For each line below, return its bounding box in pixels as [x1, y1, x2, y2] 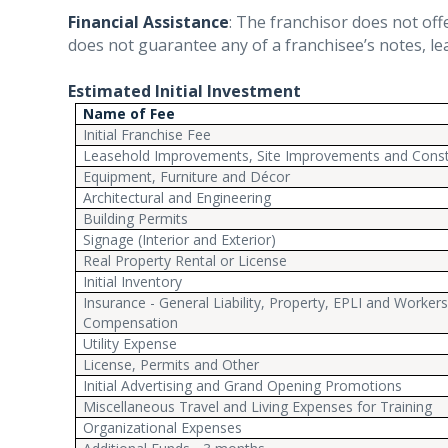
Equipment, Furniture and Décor [83, 167, 291, 186]
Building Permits [83, 209, 189, 228]
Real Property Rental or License [83, 251, 288, 270]
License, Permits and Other [83, 355, 260, 374]
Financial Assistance [68, 11, 229, 33]
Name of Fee [83, 104, 176, 123]
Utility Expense [83, 334, 178, 353]
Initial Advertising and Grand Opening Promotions [83, 376, 403, 395]
